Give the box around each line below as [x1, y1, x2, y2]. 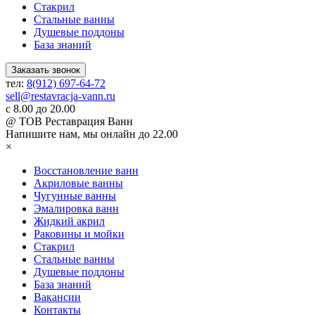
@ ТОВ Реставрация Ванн [6, 115, 133, 128]
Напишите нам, [6, 128, 80, 141]
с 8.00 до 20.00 [6, 103, 75, 115]
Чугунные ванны [34, 190, 116, 202]
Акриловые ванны [34, 177, 123, 190]
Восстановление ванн [34, 165, 139, 177]
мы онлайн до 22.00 [80, 128, 178, 141]
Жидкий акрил [34, 215, 105, 228]
